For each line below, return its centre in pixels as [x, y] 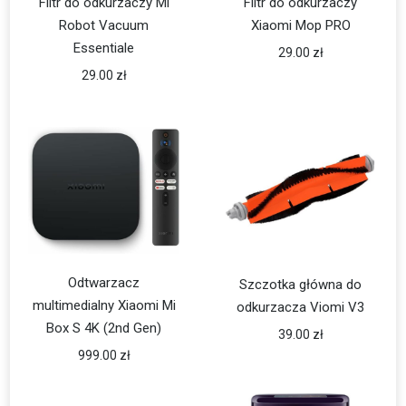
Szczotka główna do [301, 285]
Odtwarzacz [104, 283]
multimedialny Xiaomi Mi [104, 306]
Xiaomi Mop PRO [300, 25]
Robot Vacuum [104, 25]
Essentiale [104, 48]
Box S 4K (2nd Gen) [104, 329]
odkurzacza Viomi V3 [301, 307]
